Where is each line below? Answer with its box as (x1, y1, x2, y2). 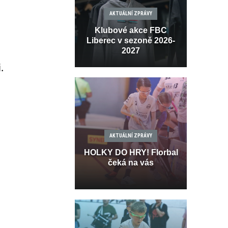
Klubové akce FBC (95, 26, 167, 35)
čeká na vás (108, 158, 154, 167)
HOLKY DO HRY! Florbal (83, 148, 178, 157)
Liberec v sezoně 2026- (87, 36, 175, 45)
